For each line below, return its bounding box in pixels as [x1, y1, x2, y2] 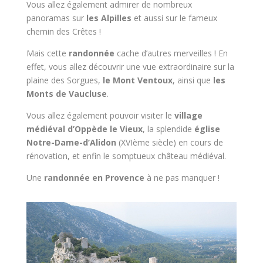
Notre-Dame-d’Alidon [26, 136, 116, 148]
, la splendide [142, 123, 194, 134]
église [194, 123, 220, 134]
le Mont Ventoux [102, 74, 173, 86]
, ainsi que [172, 74, 213, 86]
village [174, 109, 203, 121]
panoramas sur [26, 12, 86, 23]
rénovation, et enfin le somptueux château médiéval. [26, 150, 226, 161]
